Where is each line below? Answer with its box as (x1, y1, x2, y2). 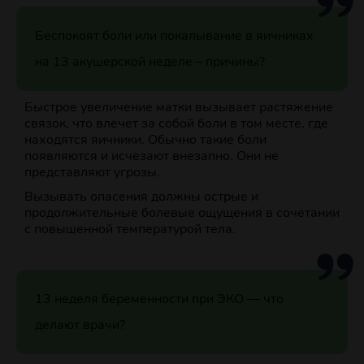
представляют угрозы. (24, 163, 160, 182)
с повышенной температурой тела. (24, 220, 236, 239)
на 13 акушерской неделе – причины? (34, 53, 265, 71)
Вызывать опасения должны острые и (24, 188, 258, 206)
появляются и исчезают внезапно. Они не (24, 147, 279, 166)
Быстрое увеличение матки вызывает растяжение (24, 98, 333, 117)
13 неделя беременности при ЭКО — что (34, 290, 284, 309)
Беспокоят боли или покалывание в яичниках (34, 27, 314, 45)
